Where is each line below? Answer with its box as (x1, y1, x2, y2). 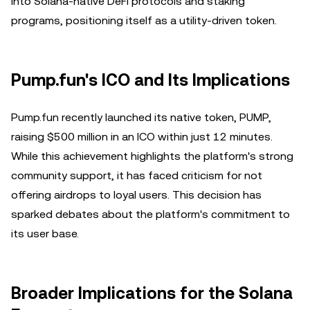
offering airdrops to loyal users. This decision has (11, 188, 262, 201)
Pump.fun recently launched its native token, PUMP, (11, 111, 271, 124)
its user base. (11, 227, 79, 240)
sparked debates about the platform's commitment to (11, 208, 290, 221)
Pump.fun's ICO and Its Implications (11, 71, 290, 90)
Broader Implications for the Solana (11, 284, 293, 303)
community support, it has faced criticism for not (11, 169, 262, 182)
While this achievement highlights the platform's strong (11, 149, 293, 163)
